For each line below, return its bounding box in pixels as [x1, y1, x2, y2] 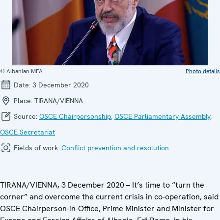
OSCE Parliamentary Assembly [114, 112, 210, 121]
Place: [12, 96, 34, 105]
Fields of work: [12, 143, 61, 152]
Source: [12, 112, 39, 121]
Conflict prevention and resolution [61, 143, 169, 152]
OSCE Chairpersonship [39, 112, 111, 121]
